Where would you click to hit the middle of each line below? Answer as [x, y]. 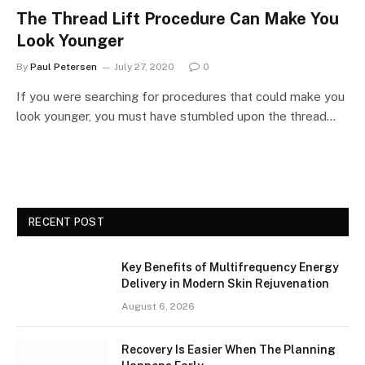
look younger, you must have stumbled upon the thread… [176, 116]
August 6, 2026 [158, 306]
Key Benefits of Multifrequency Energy [230, 267]
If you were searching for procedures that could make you [180, 96]
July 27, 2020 [144, 66]
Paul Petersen [64, 66]
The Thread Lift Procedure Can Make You [178, 18]
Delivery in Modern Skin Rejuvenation [225, 283]
